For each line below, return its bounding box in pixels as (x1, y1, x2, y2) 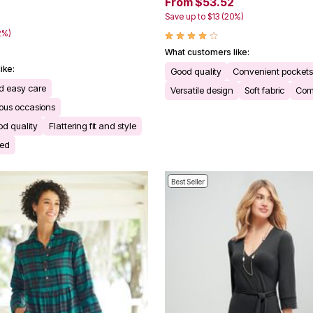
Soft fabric (245, 85, 284, 96)
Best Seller (171, 177, 205, 187)
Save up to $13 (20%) (165, 11, 244, 22)
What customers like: (165, 47, 249, 58)
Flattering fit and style (49, 120, 136, 132)
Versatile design (170, 85, 233, 96)
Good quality (170, 66, 221, 78)
